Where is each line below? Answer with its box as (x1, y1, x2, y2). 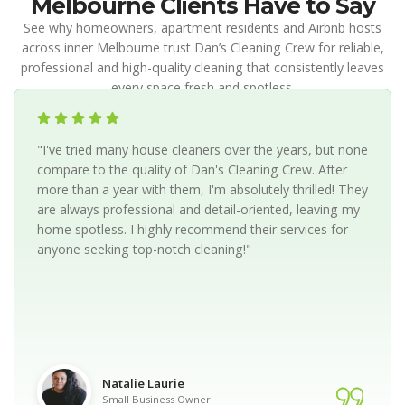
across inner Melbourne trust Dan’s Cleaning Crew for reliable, (21, 39, 384, 57)
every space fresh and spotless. (110, 79, 295, 97)
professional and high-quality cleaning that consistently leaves (21, 59, 384, 77)
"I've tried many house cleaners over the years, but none (37, 141, 368, 159)
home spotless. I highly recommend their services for (37, 221, 348, 239)
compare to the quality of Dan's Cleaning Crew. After (37, 161, 347, 179)
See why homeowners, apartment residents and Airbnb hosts (24, 19, 381, 37)
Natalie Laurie (102, 374, 184, 391)
